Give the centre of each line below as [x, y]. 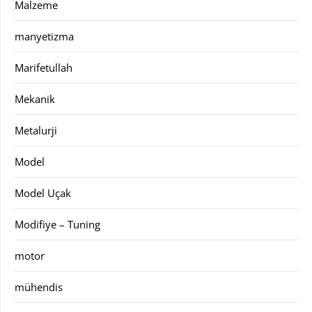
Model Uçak [43, 193]
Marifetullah [44, 67]
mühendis [39, 287]
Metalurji [36, 130]
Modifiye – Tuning [57, 224]
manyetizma [44, 36]
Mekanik [35, 99]
